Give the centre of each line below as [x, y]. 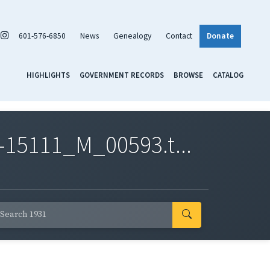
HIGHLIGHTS [48, 74]
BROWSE [188, 74]
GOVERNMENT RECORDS [122, 74]
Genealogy [132, 36]
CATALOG [228, 74]
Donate [220, 36]
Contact [179, 36]
